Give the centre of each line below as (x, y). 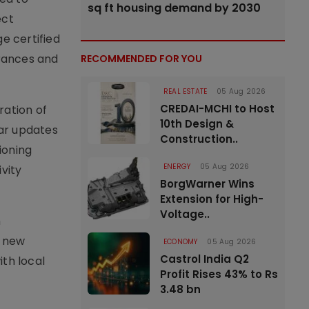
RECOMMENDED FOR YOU (141, 59)
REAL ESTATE (186, 91)
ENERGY (177, 167)
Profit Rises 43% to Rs (219, 274)
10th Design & (197, 124)
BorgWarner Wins (207, 184)
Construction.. (199, 139)
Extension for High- (212, 199)
